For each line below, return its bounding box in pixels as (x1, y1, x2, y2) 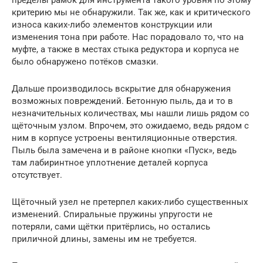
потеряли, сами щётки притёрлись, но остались (12, 221, 210, 232)
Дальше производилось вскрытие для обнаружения (12, 83, 231, 94)
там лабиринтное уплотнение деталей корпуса (12, 157, 208, 168)
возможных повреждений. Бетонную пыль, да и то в (12, 95, 233, 106)
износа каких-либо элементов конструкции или (12, 19, 213, 30)
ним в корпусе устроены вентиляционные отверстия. (12, 132, 237, 143)
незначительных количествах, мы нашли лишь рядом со (12, 107, 249, 119)
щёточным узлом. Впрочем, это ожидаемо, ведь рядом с (12, 120, 249, 131)
